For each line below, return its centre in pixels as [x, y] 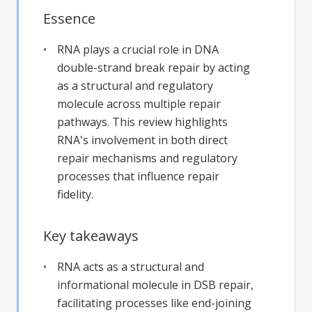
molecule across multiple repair [139, 104]
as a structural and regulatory [135, 86]
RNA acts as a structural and [131, 267]
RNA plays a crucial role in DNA [138, 50]
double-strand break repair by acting [154, 68]
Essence [69, 19]
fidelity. [75, 195]
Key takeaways [91, 236]
